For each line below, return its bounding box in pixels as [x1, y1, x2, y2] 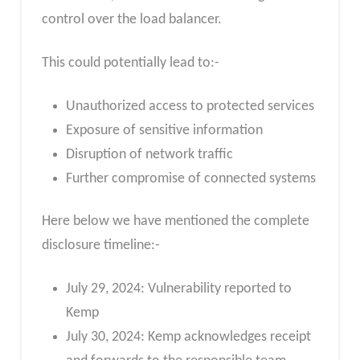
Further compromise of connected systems [65, 170, 316, 186]
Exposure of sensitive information [65, 122, 263, 138]
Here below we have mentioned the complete [41, 214, 309, 230]
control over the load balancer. [41, 12, 222, 28]
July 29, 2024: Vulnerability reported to [65, 280, 292, 297]
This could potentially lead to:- [41, 55, 219, 71]
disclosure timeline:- [41, 238, 160, 254]
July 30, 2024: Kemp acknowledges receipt [65, 329, 311, 345]
